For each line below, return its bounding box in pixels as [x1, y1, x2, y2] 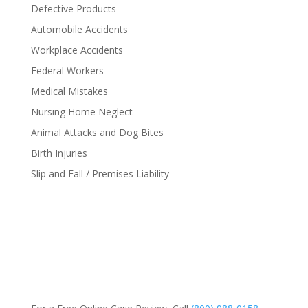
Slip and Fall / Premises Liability [30, 167, 169, 180]
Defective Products [30, 2, 116, 15]
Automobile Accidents [30, 23, 128, 36]
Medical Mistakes [30, 85, 108, 98]
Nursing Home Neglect [30, 105, 133, 118]
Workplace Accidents [30, 43, 123, 56]
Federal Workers [30, 64, 104, 77]
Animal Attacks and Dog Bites [30, 126, 164, 139]
